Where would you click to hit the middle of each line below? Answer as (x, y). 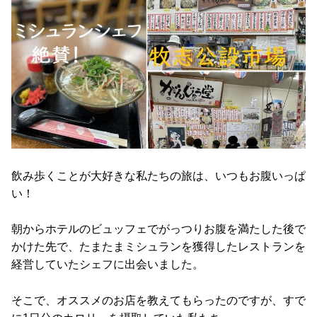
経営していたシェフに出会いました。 (108, 265)
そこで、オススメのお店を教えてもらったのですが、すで (158, 300)
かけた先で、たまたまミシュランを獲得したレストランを (158, 247)
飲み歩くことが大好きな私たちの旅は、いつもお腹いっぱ (158, 175)
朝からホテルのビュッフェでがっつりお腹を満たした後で (158, 229)
